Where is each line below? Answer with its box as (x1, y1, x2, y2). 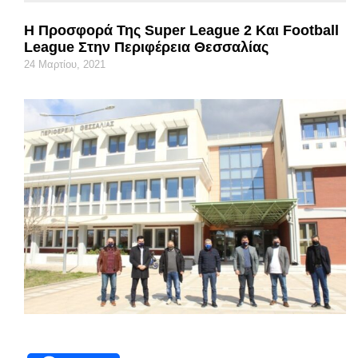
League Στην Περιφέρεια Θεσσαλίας (24, 38, 268, 55)
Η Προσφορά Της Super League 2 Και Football (24, 22, 339, 38)
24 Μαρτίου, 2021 (24, 58, 105, 70)
